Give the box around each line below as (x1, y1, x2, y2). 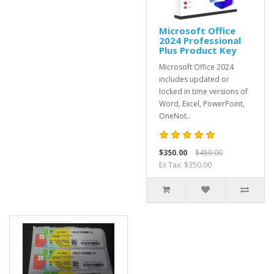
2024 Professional (159, 34, 241, 46)
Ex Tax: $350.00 (159, 160, 212, 170)
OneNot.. (159, 111, 190, 121)
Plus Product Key (159, 44, 237, 56)
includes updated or (159, 74, 229, 84)
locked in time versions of (159, 86, 248, 97)
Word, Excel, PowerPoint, (159, 98, 245, 109)
